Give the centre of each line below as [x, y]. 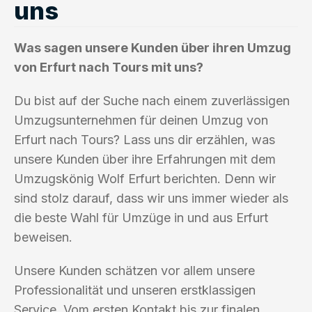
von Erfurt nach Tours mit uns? [109, 67]
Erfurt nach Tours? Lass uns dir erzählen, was [145, 139]
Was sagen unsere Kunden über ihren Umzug [153, 47]
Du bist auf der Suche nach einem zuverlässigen [152, 100]
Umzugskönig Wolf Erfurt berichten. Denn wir [145, 178]
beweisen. [43, 237]
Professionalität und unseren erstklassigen [135, 290]
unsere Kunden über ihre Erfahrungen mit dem [145, 159]
